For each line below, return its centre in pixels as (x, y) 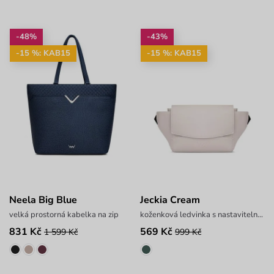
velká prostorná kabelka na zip (64, 214)
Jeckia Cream (170, 200)
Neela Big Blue (43, 200)
